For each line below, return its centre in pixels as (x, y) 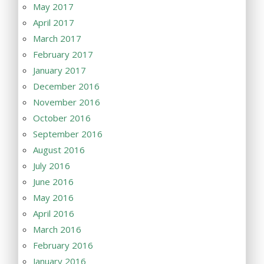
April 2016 (54, 214)
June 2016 (53, 182)
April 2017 (54, 23)
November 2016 (67, 102)
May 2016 (53, 198)
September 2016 (68, 134)
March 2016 (57, 230)
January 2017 (60, 70)
